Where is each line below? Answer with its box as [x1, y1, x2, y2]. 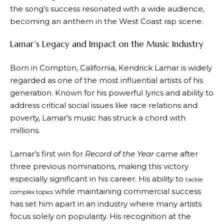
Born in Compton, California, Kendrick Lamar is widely [10, 62, 212, 72]
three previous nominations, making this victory [10, 161, 188, 171]
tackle [185, 175, 202, 183]
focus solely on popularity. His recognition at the [10, 211, 191, 221]
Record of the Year [85, 149, 154, 159]
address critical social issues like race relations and [10, 100, 197, 110]
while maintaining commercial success [53, 186, 201, 196]
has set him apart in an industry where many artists [10, 199, 201, 209]
